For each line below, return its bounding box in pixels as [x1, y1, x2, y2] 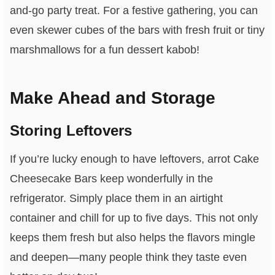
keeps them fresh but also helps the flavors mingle [9, 231, 255, 244]
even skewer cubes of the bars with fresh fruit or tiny [9, 23, 265, 36]
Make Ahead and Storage [9, 88, 215, 107]
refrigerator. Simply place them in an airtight [9, 192, 223, 204]
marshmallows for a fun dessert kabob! [9, 43, 199, 56]
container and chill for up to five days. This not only [9, 211, 258, 224]
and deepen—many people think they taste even [9, 250, 247, 263]
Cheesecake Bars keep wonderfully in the [9, 172, 213, 185]
